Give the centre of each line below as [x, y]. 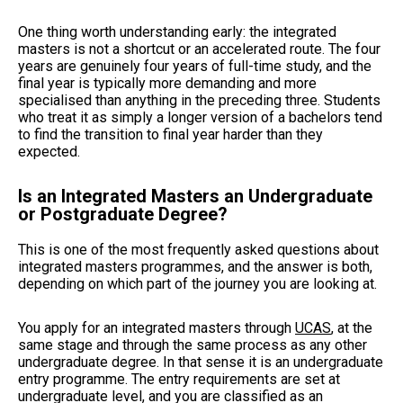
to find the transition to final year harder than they [170, 134]
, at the [352, 327]
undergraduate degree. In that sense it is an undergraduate [201, 362]
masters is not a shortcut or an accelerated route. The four [199, 49]
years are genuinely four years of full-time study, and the [195, 66]
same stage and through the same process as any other [193, 345]
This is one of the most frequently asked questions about [198, 249]
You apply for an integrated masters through [157, 327]
